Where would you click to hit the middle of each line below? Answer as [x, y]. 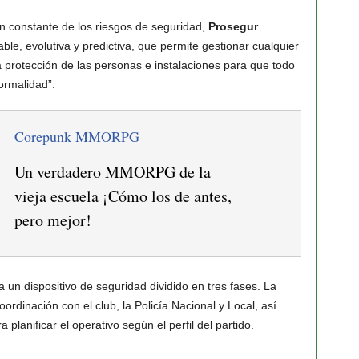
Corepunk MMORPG [77, 136]
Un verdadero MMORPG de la [112, 172]
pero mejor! [52, 220]
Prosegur [233, 26]
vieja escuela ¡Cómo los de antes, [123, 196]
